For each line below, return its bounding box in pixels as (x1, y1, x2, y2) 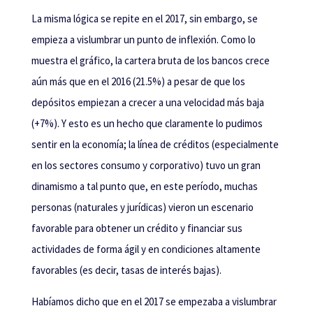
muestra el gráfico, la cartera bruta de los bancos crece (31, 53, 270, 67)
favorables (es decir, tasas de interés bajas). (31, 263, 221, 277)
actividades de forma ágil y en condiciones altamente (31, 242, 261, 256)
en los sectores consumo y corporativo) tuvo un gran (31, 158, 261, 172)
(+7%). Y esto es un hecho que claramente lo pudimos (31, 116, 263, 130)
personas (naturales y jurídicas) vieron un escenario (31, 200, 254, 214)
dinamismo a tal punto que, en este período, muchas (31, 179, 258, 193)
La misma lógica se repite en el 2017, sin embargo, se (31, 11, 258, 25)
